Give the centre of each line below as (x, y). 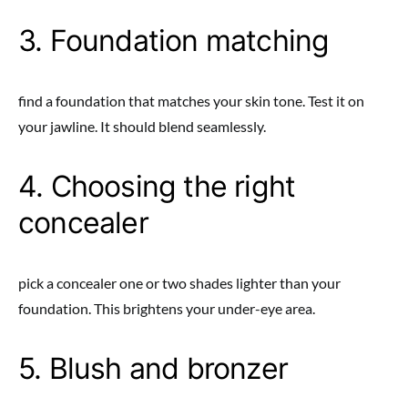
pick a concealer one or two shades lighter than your (179, 283)
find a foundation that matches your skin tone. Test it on (191, 101)
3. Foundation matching (174, 41)
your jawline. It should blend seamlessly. (142, 126)
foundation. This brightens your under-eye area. (167, 308)
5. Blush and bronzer (153, 368)
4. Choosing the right (157, 186)
